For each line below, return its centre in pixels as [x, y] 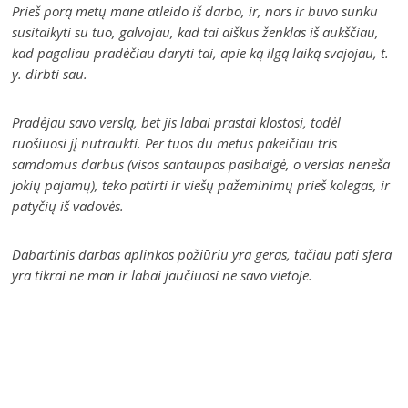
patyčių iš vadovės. [68, 205]
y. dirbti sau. [50, 73]
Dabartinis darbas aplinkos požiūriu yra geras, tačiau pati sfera [202, 254]
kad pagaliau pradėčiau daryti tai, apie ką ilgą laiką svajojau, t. [201, 52]
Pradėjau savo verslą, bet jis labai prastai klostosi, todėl [177, 122]
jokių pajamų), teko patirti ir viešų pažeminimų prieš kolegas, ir [201, 184]
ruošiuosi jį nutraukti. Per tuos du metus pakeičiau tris [175, 143]
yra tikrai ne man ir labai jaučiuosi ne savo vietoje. [163, 275]
